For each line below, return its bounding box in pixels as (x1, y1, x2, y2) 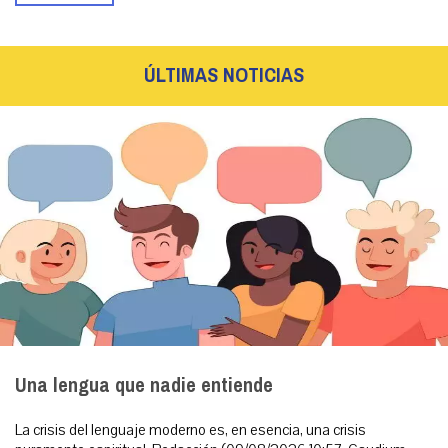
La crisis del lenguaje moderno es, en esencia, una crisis (15, 420, 366, 441)
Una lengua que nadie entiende (15, 367, 273, 405)
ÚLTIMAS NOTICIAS (144, 57, 304, 95)
